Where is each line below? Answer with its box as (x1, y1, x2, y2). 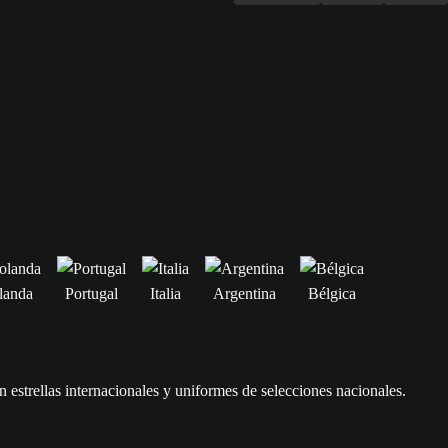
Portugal (65, 284, 118, 302)
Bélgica (308, 284, 356, 302)
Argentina (213, 284, 276, 302)
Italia (150, 284, 181, 302)
